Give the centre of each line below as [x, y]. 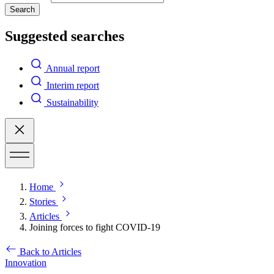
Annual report [73, 68]
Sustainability [72, 102]
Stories [43, 201]
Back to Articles [50, 251]
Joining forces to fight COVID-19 [95, 227]
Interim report [73, 85]
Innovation [26, 262]
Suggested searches [65, 36]
